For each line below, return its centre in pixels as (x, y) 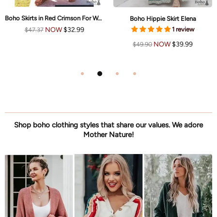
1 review (183, 29)
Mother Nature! (108, 134)
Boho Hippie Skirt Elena (163, 18)
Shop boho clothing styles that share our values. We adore (108, 125)
